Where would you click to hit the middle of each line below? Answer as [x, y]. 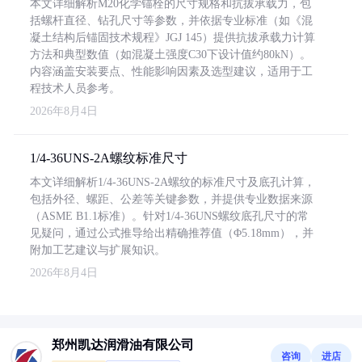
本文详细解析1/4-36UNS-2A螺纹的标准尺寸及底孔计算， [173, 182]
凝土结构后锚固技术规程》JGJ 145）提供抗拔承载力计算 [173, 38]
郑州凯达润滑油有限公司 [123, 345]
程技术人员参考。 [75, 88]
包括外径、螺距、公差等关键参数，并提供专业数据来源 [171, 199]
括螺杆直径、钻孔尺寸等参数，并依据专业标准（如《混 [171, 21]
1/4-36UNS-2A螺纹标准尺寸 [109, 158]
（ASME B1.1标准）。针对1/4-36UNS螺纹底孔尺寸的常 [169, 216]
